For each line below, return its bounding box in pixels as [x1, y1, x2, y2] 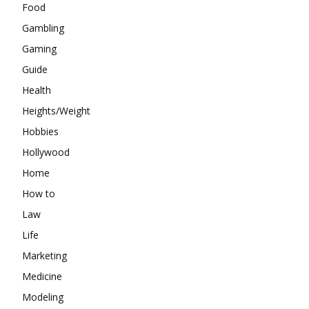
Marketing [22, 249, 67, 263]
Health [22, 83, 51, 97]
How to [22, 187, 55, 201]
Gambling [22, 21, 64, 35]
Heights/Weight [22, 104, 90, 118]
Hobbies [22, 125, 59, 139]
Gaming [22, 42, 57, 56]
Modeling [22, 290, 63, 304]
